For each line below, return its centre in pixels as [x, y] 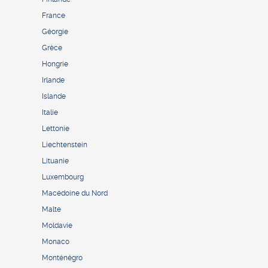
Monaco [56, 242]
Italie [50, 113]
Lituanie [55, 161]
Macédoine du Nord [75, 194]
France [54, 16]
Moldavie [57, 226]
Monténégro [62, 258]
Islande [54, 97]
